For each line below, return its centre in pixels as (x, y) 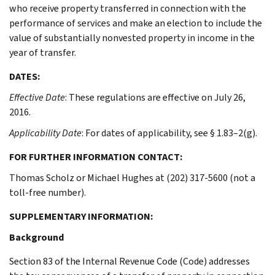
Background (37, 237)
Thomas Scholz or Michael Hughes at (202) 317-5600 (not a (132, 177)
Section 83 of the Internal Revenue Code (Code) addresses (130, 261)
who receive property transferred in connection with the (128, 8)
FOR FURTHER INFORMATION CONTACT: (96, 157)
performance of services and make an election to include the (136, 23)
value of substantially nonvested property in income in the (132, 37)
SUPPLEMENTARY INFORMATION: (81, 216)
